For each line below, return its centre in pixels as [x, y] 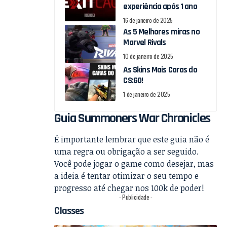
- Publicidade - [136, 197]
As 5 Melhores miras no [161, 32]
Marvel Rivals [145, 42]
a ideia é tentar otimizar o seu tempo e [127, 176]
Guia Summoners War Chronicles [133, 118]
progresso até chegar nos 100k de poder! [129, 188]
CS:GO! [133, 80]
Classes [69, 211]
